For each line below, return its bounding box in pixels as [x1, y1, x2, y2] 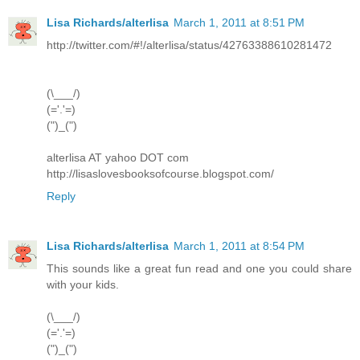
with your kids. [47, 278, 119, 292]
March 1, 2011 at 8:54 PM [174, 239, 305, 253]
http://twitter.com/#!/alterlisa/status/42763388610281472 [47, 39, 332, 52]
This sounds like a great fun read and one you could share [47, 262, 352, 276]
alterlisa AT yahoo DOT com [47, 151, 189, 165]
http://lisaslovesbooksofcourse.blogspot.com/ [47, 167, 274, 181]
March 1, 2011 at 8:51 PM [174, 16, 305, 30]
